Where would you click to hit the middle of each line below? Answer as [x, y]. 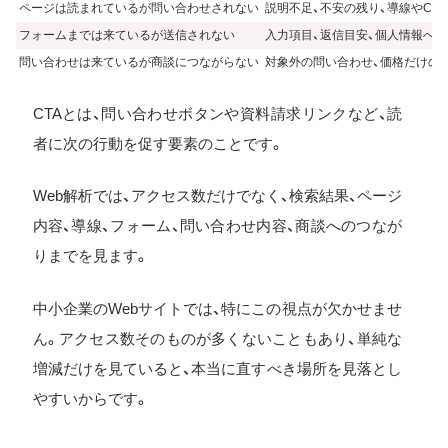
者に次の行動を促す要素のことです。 [158, 143]
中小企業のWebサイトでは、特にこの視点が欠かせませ [217, 308]
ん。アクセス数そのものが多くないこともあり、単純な [217, 338]
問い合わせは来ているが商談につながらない [139, 62]
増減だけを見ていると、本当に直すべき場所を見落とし [217, 368]
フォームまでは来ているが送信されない [127, 35]
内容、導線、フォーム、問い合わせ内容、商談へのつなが [217, 226]
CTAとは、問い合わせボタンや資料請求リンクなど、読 [217, 113]
